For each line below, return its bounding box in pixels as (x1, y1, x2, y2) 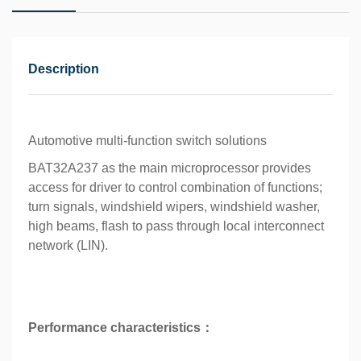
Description (28, 62, 99, 76)
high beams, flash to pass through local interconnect (28, 219, 324, 233)
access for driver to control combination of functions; (28, 180, 322, 194)
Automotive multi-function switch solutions (28, 134, 267, 147)
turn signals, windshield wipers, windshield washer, (28, 200, 320, 214)
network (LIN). (28, 239, 108, 252)
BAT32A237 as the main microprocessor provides (28, 161, 311, 175)
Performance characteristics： (28, 321, 214, 334)
